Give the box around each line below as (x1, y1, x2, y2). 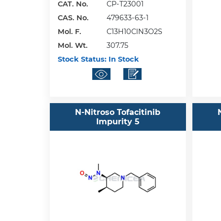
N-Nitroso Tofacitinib (75, 107, 161, 117)
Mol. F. (57, 27, 81, 37)
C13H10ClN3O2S (106, 27, 162, 37)
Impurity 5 (96, 116, 140, 126)
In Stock (106, 55, 139, 64)
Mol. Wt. (57, 41, 88, 50)
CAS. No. (57, 13, 89, 23)
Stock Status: (57, 55, 107, 64)
